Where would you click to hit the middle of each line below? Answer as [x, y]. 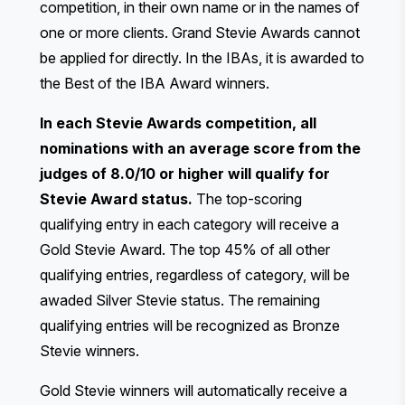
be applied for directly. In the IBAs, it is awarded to [202, 57]
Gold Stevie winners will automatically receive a [193, 390]
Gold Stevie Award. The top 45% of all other [185, 249]
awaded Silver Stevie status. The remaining [180, 300]
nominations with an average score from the [200, 148]
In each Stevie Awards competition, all [178, 122]
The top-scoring [247, 198]
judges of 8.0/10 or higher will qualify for [185, 173]
